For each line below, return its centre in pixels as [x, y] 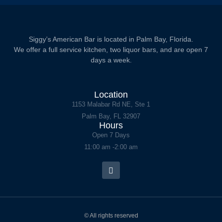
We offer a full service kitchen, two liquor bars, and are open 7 [111, 50]
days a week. [111, 60]
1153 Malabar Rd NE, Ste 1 [111, 104]
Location [111, 95]
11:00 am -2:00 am [111, 147]
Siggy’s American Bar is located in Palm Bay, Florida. [111, 39]
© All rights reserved [111, 216]
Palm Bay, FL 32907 [111, 116]
